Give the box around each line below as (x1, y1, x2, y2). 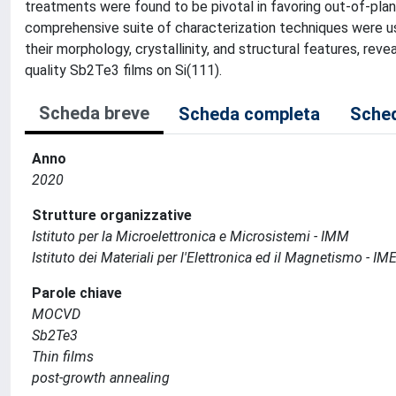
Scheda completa (179, 103, 320, 125)
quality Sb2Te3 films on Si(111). (25, 62, 222, 79)
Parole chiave (32, 285, 122, 301)
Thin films (32, 348, 94, 365)
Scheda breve (39, 103, 149, 124)
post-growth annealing (32, 369, 170, 386)
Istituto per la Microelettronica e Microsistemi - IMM (32, 228, 349, 245)
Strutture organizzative (32, 207, 192, 224)
